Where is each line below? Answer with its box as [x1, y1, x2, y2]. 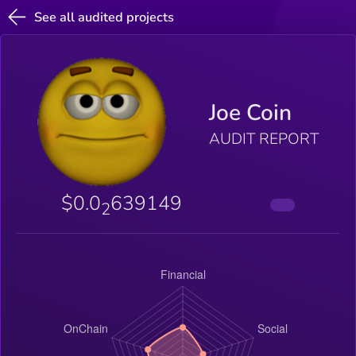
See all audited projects [34, 8, 175, 26]
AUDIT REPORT [208, 128, 319, 149]
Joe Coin [208, 97, 292, 128]
